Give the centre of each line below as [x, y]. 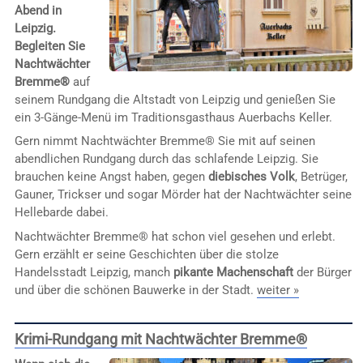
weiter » [278, 290]
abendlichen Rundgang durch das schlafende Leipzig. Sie [166, 159]
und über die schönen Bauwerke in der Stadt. [135, 290]
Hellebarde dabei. [61, 213]
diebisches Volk [251, 177]
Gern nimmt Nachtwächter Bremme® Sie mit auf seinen [164, 141]
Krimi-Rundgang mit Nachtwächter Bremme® [160, 339]
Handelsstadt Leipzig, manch [94, 272]
